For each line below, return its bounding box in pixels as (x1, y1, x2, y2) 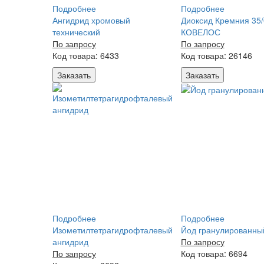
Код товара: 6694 (180, 247, 247, 259)
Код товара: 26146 (180, 49, 252, 61)
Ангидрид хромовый (52, 14, 130, 26)
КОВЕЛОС (180, 26, 220, 38)
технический (52, 26, 100, 38)
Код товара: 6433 (52, 49, 119, 61)
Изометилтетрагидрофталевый (52, 224, 173, 236)
